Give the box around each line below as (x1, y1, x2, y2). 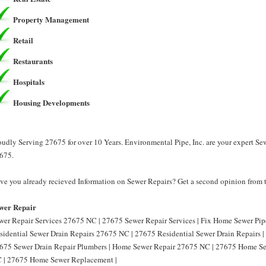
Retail (13, 34, 33, 46)
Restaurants (13, 55, 53, 66)
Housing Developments (13, 97, 90, 108)
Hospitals (13, 76, 45, 87)
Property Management (13, 14, 89, 25)
